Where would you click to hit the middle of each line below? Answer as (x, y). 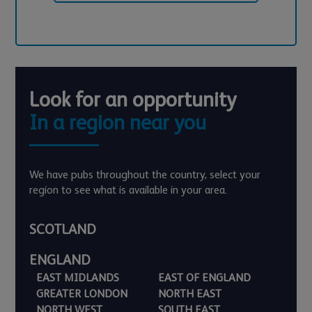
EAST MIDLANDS (78, 277)
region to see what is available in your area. (128, 189)
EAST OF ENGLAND (204, 277)
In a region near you (118, 122)
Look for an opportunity (133, 99)
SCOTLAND (63, 229)
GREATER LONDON (82, 293)
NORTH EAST (189, 293)
